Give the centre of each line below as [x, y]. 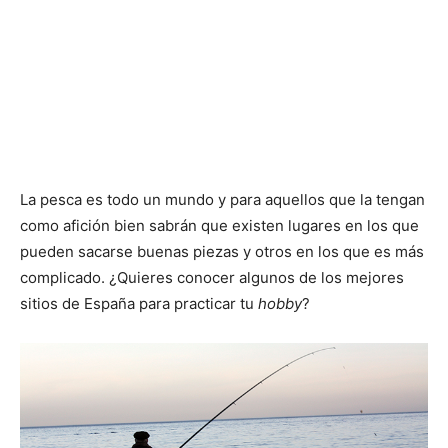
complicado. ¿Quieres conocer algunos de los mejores [212, 277]
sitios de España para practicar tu [139, 303]
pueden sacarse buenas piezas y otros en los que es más [222, 251]
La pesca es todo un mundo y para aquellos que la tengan [222, 199]
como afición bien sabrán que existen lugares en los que [219, 225]
